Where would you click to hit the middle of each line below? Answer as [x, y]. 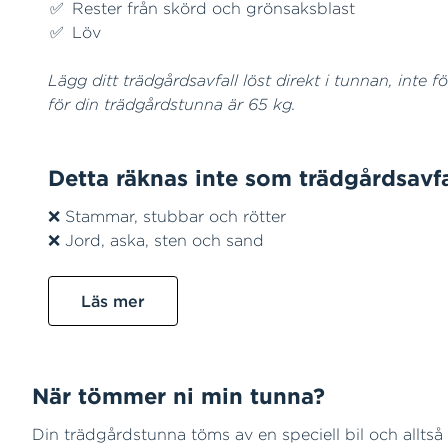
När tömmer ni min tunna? [178, 396]
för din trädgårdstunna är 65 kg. [174, 104]
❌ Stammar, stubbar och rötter [167, 216]
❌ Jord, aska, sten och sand [158, 240]
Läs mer [113, 301]
